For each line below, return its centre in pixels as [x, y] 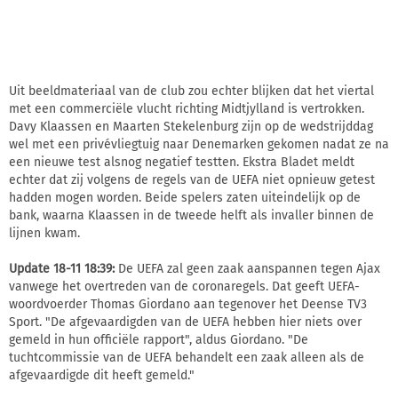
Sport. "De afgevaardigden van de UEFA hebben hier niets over [185, 322]
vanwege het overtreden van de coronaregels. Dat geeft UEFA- [184, 287]
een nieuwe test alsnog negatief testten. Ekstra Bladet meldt [182, 163]
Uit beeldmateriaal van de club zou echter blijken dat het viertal [191, 92]
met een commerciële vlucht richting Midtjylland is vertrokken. [187, 109]
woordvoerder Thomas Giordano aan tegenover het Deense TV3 [188, 305]
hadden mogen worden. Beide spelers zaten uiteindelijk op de [185, 198]
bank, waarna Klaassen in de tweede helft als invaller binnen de [191, 216]
